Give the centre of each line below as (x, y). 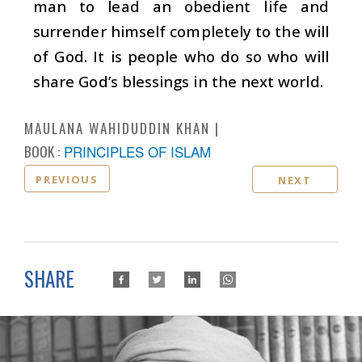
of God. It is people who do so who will (181, 56)
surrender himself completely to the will (181, 31)
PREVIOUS (67, 179)
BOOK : (42, 151)
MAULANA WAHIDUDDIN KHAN (117, 128)
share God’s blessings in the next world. (178, 81)
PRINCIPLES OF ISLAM (137, 151)
